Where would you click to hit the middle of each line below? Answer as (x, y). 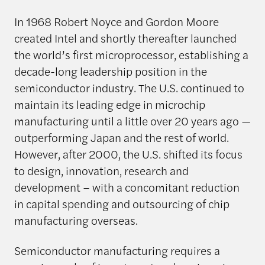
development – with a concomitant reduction (127, 187)
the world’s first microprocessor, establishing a (131, 55)
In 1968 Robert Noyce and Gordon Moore (116, 22)
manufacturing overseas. (76, 220)
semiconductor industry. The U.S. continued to (129, 88)
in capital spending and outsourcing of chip (122, 204)
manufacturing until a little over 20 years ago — (132, 121)
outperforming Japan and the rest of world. (121, 138)
